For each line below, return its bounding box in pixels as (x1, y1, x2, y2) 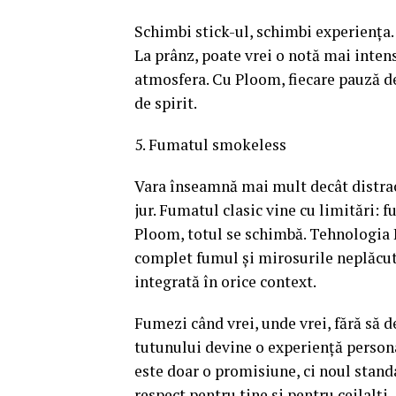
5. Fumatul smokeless (134, 133, 286, 155)
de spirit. (134, 92, 197, 113)
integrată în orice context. (134, 270, 316, 292)
